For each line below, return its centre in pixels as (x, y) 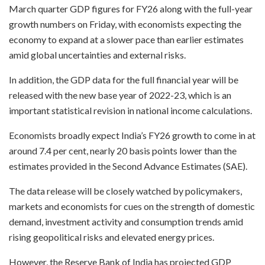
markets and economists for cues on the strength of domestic (132, 206)
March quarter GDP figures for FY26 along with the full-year (131, 8)
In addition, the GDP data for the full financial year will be (124, 79)
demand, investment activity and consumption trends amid (126, 221)
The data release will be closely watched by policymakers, (125, 190)
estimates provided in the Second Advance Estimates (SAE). (128, 166)
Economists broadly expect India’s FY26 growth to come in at (132, 135)
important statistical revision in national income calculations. (130, 110)
